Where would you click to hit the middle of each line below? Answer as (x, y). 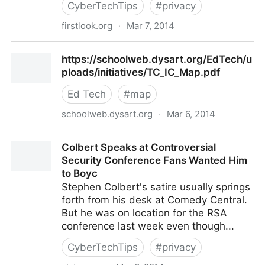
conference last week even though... (148, 226)
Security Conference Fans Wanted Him (154, 160)
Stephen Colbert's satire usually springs (156, 187)
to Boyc (80, 173)
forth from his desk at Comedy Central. (154, 200)
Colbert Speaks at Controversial (139, 147)
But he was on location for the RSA (144, 213)
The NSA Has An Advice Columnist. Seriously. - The (134, 49)
